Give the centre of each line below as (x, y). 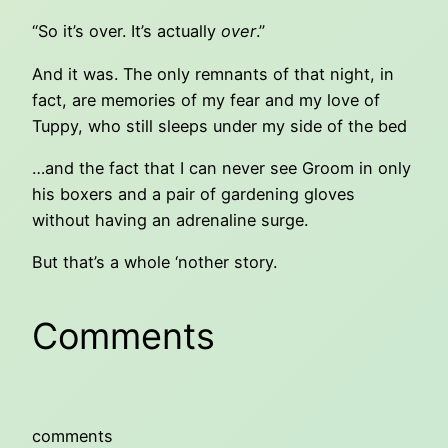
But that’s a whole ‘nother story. (154, 262)
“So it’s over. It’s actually (126, 31)
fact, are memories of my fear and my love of (206, 99)
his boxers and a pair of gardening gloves (193, 193)
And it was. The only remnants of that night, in (213, 73)
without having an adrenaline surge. (170, 219)
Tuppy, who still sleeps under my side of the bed (219, 125)
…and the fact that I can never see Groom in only (221, 167)
